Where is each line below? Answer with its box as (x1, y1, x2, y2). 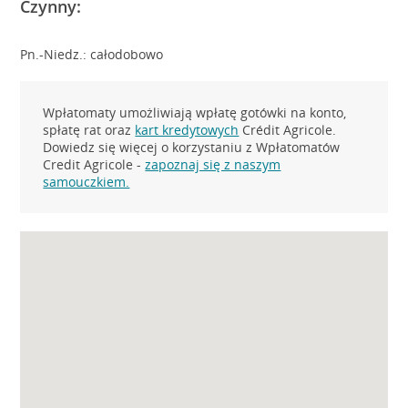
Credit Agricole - (43, 156, 146, 173)
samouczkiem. (43, 173, 130, 190)
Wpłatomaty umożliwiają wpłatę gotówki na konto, (43, 104, 347, 121)
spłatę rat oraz (43, 121, 136, 138)
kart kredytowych (135, 121, 240, 138)
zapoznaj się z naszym (145, 156, 281, 173)
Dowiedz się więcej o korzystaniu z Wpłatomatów (43, 138, 341, 156)
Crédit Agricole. (239, 121, 337, 138)
